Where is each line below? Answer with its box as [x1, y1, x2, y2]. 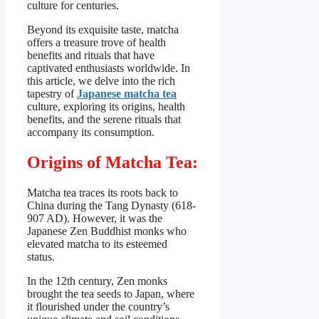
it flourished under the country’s [27, 300, 169, 313]
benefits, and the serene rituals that [27, 113, 181, 125]
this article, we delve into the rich [27, 74, 175, 87]
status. [27, 250, 58, 263]
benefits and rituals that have [27, 48, 155, 61]
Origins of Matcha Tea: [27, 152, 198, 172]
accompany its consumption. [27, 125, 155, 138]
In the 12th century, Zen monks [27, 274, 167, 287]
